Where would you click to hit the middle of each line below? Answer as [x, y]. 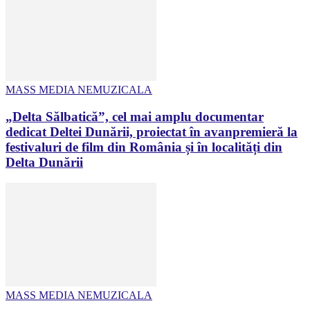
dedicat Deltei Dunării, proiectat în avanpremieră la [152, 131]
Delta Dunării [44, 162]
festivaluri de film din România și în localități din [144, 147]
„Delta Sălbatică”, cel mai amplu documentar [135, 116]
